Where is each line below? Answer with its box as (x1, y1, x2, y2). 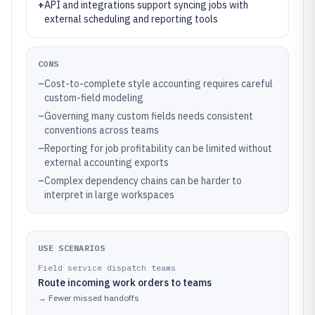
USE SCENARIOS (38, 243, 105, 253)
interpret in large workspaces (44, 188, 174, 201)
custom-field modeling (44, 91, 143, 104)
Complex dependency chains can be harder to (44, 174, 242, 187)
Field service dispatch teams (38, 262, 176, 273)
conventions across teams (44, 124, 159, 136)
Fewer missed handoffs (49, 292, 139, 303)
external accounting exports (44, 156, 169, 169)
